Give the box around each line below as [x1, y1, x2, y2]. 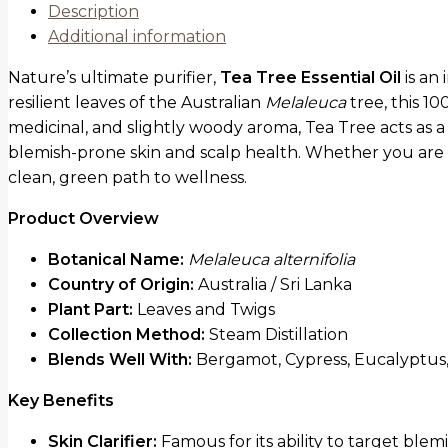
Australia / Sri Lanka [194, 275, 352, 295]
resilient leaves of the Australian [8, 93, 265, 113]
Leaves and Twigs [133, 300, 275, 320]
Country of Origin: [48, 275, 194, 295]
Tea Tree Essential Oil [220, 68, 401, 88]
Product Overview [8, 209, 159, 229]
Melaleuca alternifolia [188, 250, 355, 270]
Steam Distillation [205, 325, 348, 345]
